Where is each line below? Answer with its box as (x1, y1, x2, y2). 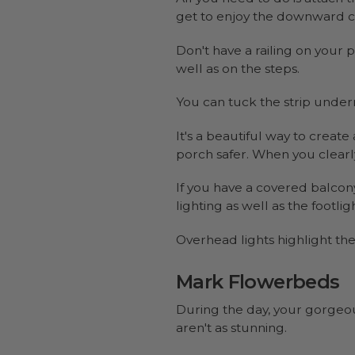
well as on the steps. (176, 60, 303, 76)
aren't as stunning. (176, 320, 287, 336)
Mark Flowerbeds (176, 270, 340, 294)
